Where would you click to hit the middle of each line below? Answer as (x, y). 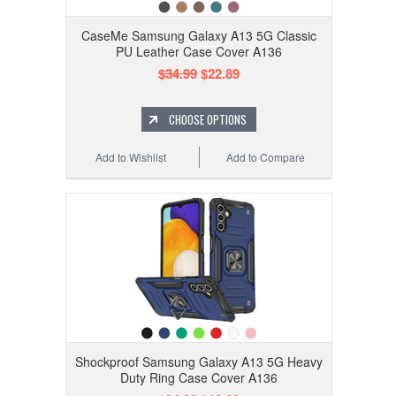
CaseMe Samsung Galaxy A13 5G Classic (199, 36)
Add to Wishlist (131, 157)
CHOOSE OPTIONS (208, 120)
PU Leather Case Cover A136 (199, 52)
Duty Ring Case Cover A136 (199, 378)
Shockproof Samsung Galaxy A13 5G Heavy (199, 362)
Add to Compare (266, 157)
